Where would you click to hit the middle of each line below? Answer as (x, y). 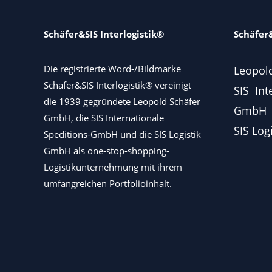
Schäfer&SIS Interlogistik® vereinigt (117, 85)
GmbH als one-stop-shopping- (107, 151)
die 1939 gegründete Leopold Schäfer (122, 102)
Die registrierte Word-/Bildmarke (112, 69)
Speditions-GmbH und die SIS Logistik (122, 134)
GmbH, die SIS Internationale (104, 118)
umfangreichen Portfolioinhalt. (108, 184)
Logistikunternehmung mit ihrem (113, 167)
